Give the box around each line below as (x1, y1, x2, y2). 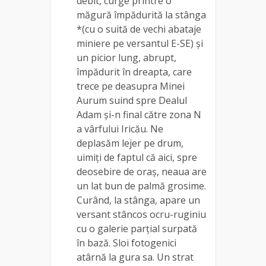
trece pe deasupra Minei (77, 79, 185, 93)
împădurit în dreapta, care (77, 65, 192, 78)
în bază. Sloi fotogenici (77, 236, 176, 249)
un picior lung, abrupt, (77, 50, 176, 64)
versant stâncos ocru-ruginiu (77, 207, 206, 221)
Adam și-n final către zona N (77, 107, 201, 121)
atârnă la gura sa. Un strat (77, 250, 194, 264)
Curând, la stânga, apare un (77, 193, 200, 207)
